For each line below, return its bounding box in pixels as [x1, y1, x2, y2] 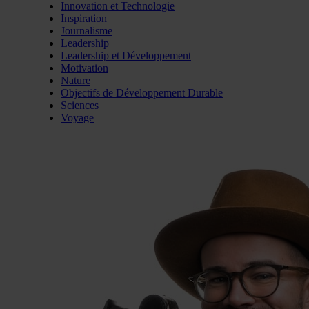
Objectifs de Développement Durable [61, 86, 223, 99]
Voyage [61, 111, 94, 123]
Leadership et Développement [61, 49, 191, 61]
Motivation [61, 61, 108, 74]
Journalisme [61, 24, 112, 37]
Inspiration [61, 12, 107, 24]
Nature [61, 74, 90, 86]
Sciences [61, 99, 99, 111]
